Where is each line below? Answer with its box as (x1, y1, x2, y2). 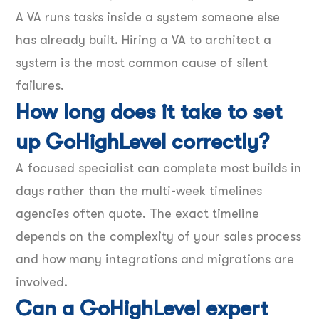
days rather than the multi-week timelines (16, 183, 262, 198)
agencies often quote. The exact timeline (16, 206, 259, 221)
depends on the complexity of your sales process (16, 229, 301, 244)
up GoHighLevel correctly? (16, 129, 269, 154)
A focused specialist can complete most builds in (16, 160, 301, 175)
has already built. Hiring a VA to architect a (16, 32, 271, 47)
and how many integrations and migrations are (16, 251, 294, 266)
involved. (16, 274, 68, 289)
